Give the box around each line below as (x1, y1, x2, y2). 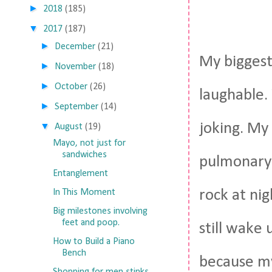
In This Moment (52, 188, 115, 197)
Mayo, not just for (52, 138, 126, 148)
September (55, 102, 99, 112)
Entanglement (52, 169, 108, 178)
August (55, 122, 83, 132)
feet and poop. (61, 218, 120, 228)
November (55, 62, 97, 72)
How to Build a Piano (52, 237, 135, 246)
